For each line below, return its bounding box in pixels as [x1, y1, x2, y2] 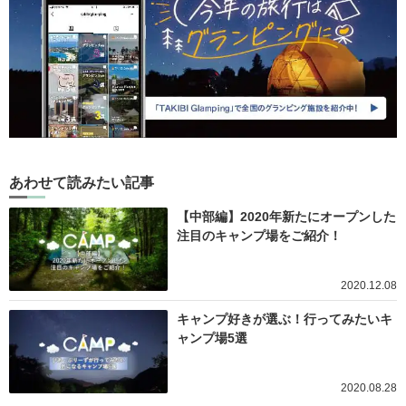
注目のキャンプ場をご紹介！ [177, 227, 342, 243]
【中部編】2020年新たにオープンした [177, 208, 396, 224]
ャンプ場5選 [177, 330, 247, 345]
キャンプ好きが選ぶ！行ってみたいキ [177, 311, 392, 326]
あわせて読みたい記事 [9, 174, 154, 190]
